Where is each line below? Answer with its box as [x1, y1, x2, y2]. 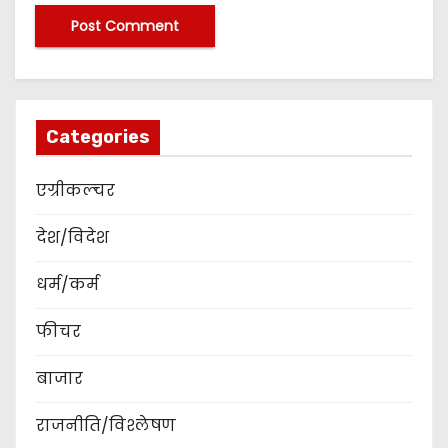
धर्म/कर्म [36, 273, 99, 297]
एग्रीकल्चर [36, 179, 115, 203]
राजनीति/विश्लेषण [36, 414, 176, 438]
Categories [46, 126, 150, 149]
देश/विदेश [36, 226, 109, 250]
